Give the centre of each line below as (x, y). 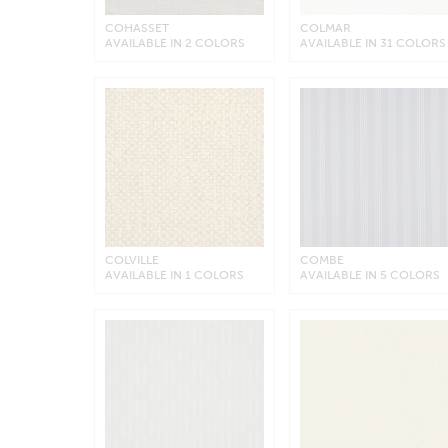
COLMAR (326, 27)
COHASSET (136, 27)
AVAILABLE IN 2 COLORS (174, 42)
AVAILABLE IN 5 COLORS (370, 275)
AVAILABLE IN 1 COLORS (174, 275)
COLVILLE (131, 260)
